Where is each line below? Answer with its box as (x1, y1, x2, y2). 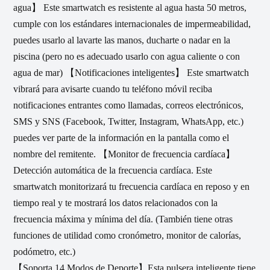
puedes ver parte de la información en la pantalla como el (13, 132, 229, 143)
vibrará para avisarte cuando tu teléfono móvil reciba (13, 83, 212, 94)
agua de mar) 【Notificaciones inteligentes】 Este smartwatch (13, 67, 249, 78)
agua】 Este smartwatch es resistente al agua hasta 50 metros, (13, 2, 246, 13)
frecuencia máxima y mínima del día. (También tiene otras (13, 213, 233, 224)
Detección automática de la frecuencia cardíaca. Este (13, 165, 212, 175)
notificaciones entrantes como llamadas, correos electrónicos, (13, 99, 243, 110)
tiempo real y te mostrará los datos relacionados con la (13, 197, 218, 208)
